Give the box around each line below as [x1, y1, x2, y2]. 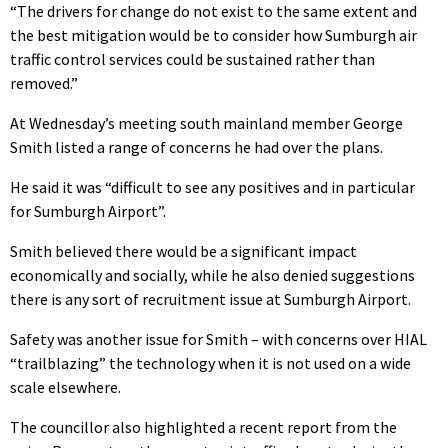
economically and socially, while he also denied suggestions [10, 265, 415, 286]
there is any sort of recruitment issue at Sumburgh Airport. [10, 289, 411, 310]
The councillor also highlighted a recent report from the [10, 417, 397, 438]
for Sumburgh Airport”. [10, 201, 166, 222]
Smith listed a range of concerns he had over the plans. [10, 137, 383, 158]
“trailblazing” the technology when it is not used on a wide [10, 353, 411, 374]
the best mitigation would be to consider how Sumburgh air [10, 25, 417, 46]
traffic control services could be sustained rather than [10, 49, 375, 70]
